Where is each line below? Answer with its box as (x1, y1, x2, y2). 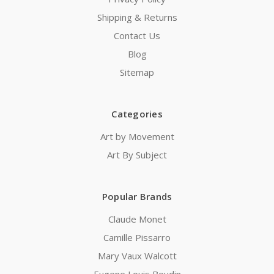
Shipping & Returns (97, 11, 177, 24)
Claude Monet (108, 213, 166, 226)
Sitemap (120, 66, 154, 79)
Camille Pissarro (103, 231, 171, 244)
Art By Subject (107, 149, 167, 161)
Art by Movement (100, 130, 174, 143)
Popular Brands (102, 190, 172, 203)
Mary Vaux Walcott (97, 250, 177, 262)
